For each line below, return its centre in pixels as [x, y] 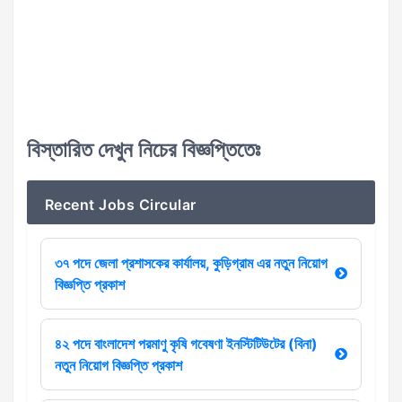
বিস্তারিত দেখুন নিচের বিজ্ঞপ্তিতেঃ [144, 149]
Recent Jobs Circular [121, 205]
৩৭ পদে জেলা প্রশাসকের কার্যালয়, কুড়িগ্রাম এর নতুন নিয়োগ [191, 263]
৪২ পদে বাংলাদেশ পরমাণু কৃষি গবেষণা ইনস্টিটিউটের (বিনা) [186, 344]
